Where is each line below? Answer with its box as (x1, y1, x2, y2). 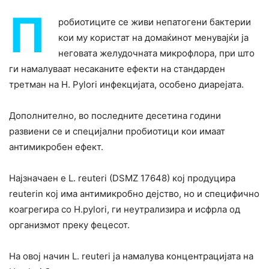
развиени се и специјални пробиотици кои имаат (9, 125, 225, 137)
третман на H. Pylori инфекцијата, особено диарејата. (9, 79, 244, 90)
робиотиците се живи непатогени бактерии (58, 16, 251, 28)
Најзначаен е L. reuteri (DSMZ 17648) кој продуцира (9, 172, 235, 184)
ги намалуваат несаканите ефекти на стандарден (9, 63, 225, 74)
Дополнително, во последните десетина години (9, 110, 221, 121)
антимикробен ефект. (9, 141, 103, 153)
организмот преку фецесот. (9, 219, 130, 231)
